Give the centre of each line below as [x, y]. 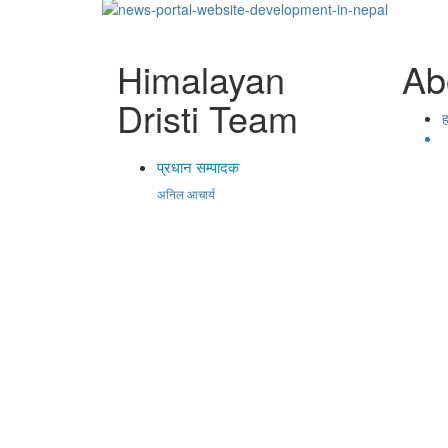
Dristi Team [207, 117]
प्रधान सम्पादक [198, 166]
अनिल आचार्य [186, 193]
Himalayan [201, 78]
